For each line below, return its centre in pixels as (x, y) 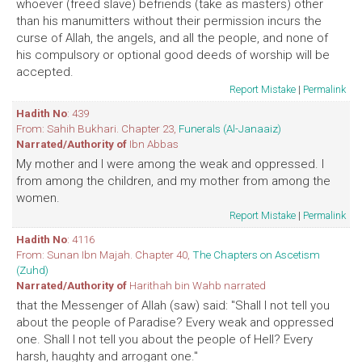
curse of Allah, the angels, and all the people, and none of (172, 38)
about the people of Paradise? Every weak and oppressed (175, 322)
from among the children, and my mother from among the (173, 181)
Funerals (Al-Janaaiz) (230, 128)
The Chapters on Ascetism (256, 255)
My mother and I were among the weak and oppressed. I (170, 164)
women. (38, 198)
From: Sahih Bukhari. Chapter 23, (97, 128)
